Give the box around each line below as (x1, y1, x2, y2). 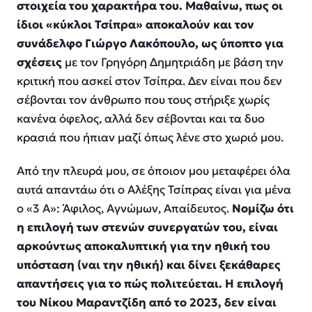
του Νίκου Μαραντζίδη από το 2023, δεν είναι (17, 295, 276, 311)
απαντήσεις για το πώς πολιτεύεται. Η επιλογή (17, 276, 283, 292)
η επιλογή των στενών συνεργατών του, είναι (17, 220, 278, 235)
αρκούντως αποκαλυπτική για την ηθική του (17, 239, 270, 254)
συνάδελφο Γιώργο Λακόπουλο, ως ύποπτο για (17, 36, 283, 51)
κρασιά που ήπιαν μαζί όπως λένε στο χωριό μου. (17, 130, 283, 145)
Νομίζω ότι (232, 201, 294, 217)
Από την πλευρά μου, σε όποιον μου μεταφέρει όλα (17, 164, 290, 179)
